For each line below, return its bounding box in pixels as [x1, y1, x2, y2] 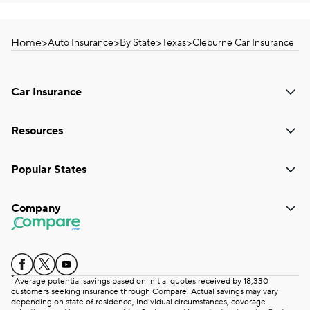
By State [120, 37, 156, 49]
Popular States [11, 163, 86, 176]
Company [11, 201, 61, 215]
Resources [11, 124, 63, 138]
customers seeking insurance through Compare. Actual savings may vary [11, 286, 278, 298]
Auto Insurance [48, 37, 113, 49]
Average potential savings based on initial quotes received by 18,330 [15, 276, 268, 287]
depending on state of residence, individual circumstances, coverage [11, 297, 266, 308]
